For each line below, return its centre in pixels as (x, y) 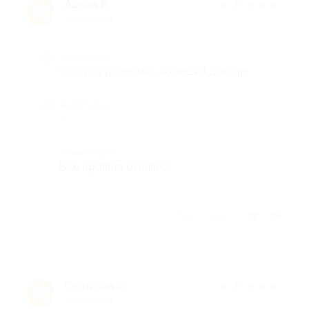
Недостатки (83, 105)
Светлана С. (96, 286)
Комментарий (87, 153)
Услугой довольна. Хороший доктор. (154, 71)
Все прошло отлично (114, 166)
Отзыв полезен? (203, 215)
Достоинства (86, 58)
